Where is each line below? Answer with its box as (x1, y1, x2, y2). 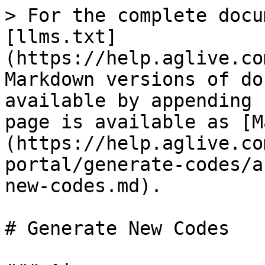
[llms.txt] (5, 26, 117, 47)
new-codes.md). (5, 175, 162, 196)
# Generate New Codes (5, 218, 230, 239)
